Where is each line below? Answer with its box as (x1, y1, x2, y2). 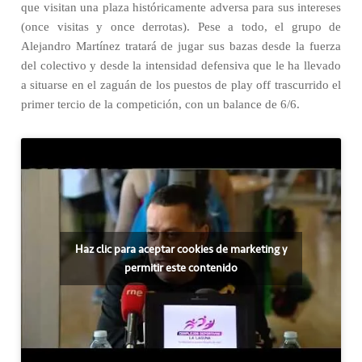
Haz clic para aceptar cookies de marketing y (75, 240, 287, 258)
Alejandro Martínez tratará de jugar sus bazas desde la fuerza (21, 40, 341, 53)
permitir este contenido (124, 259, 238, 276)
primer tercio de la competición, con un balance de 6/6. (21, 98, 300, 111)
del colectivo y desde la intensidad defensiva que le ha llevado (21, 59, 341, 72)
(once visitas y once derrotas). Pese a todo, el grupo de (21, 20, 341, 33)
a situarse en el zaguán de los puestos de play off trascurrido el (21, 78, 341, 91)
